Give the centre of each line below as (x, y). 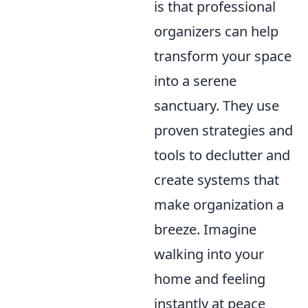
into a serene (195, 81)
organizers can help (216, 31)
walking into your (209, 254)
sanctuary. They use (217, 106)
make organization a (219, 205)
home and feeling (210, 279)
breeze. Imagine (205, 229)
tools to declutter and (222, 155)
